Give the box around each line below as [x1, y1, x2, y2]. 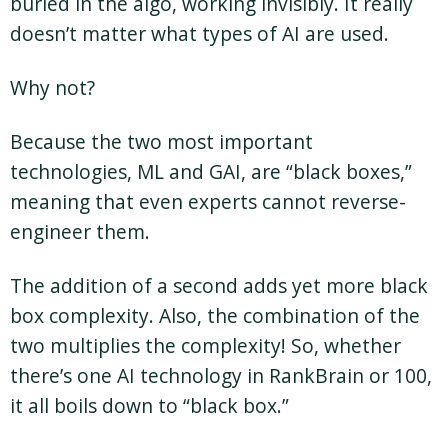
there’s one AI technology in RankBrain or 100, [10, 361, 432, 389]
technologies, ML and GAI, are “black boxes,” [10, 157, 412, 185]
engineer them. [10, 217, 150, 245]
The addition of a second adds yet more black [10, 271, 428, 299]
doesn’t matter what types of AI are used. [10, 19, 389, 47]
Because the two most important [10, 127, 313, 155]
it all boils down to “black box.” [10, 391, 289, 419]
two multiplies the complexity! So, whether [10, 331, 401, 359]
